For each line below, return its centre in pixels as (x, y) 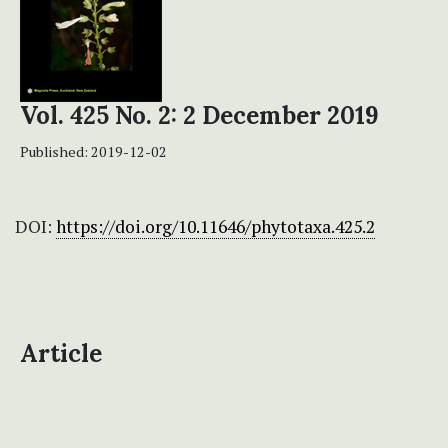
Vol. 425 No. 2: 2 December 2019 (199, 116)
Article (61, 354)
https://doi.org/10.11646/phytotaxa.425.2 (215, 227)
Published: (55, 152)
